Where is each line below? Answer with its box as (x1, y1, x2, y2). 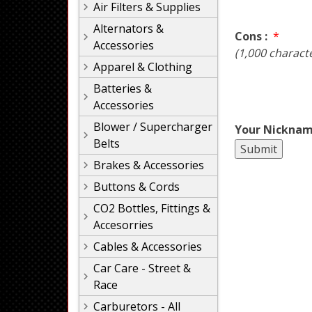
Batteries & (93, 81, 152, 96)
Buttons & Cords (93, 179, 180, 194)
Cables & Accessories (93, 239, 202, 254)
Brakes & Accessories (93, 157, 204, 173)
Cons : (235, 28, 270, 44)
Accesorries (93, 217, 153, 233)
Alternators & (93, 21, 164, 36)
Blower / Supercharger (93, 119, 212, 134)
